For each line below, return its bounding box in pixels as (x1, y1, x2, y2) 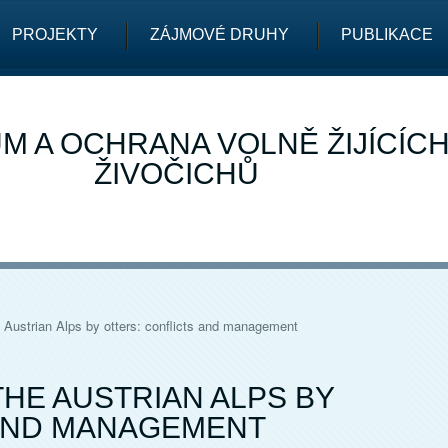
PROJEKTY (12, 26, 98, 43)
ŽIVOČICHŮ (93, 157, 259, 190)
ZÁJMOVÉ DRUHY (150, 26, 289, 43)
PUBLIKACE (341, 26, 433, 43)
